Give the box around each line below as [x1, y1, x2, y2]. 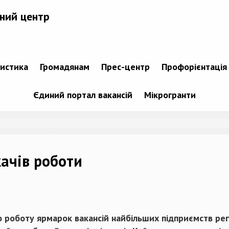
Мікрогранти [144, 89, 196, 101]
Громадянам [39, 61, 89, 73]
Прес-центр [101, 61, 150, 73]
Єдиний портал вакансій [33, 89, 132, 101]
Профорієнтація [161, 61, 227, 73]
